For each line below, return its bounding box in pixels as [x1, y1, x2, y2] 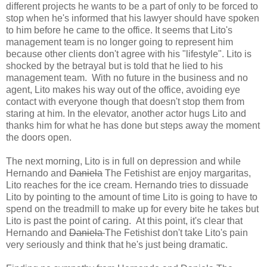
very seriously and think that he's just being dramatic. [6, 239, 230, 250]
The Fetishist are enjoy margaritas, [103, 167, 251, 178]
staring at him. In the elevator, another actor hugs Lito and [6, 108, 246, 119]
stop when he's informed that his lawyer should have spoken [6, 13, 259, 23]
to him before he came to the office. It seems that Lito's [6, 24, 232, 35]
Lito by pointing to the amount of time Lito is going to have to [6, 191, 257, 202]
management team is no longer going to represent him [6, 36, 233, 47]
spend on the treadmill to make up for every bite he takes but [6, 203, 259, 214]
